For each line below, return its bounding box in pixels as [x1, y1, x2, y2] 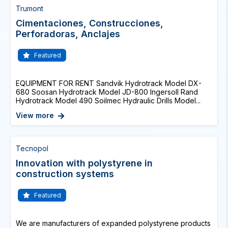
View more [16, 111, 54, 120]
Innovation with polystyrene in [16, 158, 153, 168]
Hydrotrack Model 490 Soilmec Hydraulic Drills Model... [16, 96, 201, 105]
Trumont [16, 4, 43, 13]
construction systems [16, 168, 114, 179]
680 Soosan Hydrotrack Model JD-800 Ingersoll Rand [16, 88, 198, 96]
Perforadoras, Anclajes [16, 28, 120, 39]
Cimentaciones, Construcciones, [16, 18, 163, 28]
